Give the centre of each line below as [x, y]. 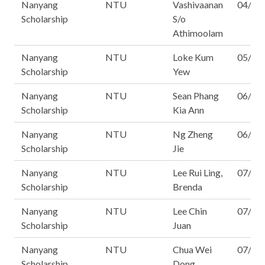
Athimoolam [198, 33]
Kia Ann [188, 110]
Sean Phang [196, 96]
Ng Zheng [193, 134]
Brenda [188, 187]
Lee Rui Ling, [198, 172]
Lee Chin [190, 211]
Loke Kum [193, 57]
